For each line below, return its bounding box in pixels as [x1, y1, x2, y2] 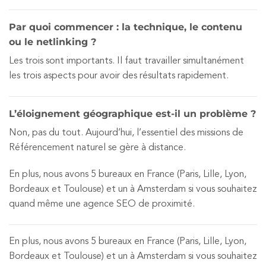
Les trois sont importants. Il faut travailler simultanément [9, 56, 244, 66]
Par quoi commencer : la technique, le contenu [9, 21, 242, 33]
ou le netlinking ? [9, 36, 96, 47]
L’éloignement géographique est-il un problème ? [9, 107, 256, 119]
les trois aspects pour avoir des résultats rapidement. [9, 71, 229, 81]
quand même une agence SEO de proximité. [9, 199, 195, 210]
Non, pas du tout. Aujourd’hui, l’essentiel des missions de [9, 128, 243, 138]
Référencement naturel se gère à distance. [9, 142, 186, 153]
